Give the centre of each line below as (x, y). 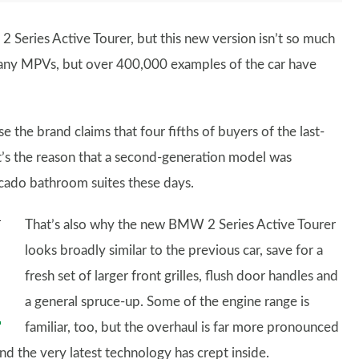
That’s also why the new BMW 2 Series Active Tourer (180, 224)
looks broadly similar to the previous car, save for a (174, 250)
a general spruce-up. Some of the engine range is (167, 301)
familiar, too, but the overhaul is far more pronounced (182, 327)
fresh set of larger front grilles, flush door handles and (182, 276)
